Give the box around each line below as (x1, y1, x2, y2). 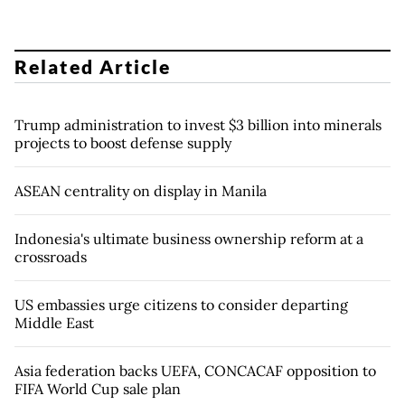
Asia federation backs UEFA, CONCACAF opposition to (14, 362, 376, 381)
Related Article (14, 55, 172, 79)
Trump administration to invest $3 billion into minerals (14, 116, 381, 135)
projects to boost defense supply (14, 134, 231, 153)
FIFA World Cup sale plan (14, 380, 181, 399)
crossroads (14, 248, 87, 267)
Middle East (14, 314, 94, 333)
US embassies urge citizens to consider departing (14, 296, 348, 315)
